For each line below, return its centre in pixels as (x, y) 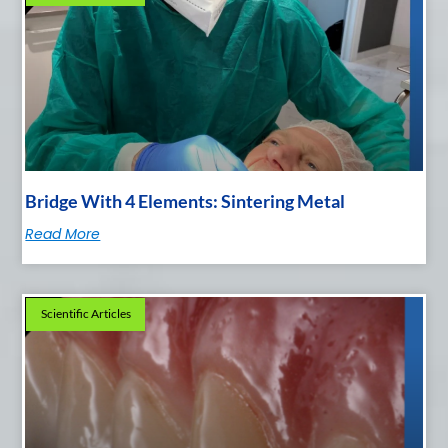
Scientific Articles (85, 314)
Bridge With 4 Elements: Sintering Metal (185, 201)
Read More (63, 234)
